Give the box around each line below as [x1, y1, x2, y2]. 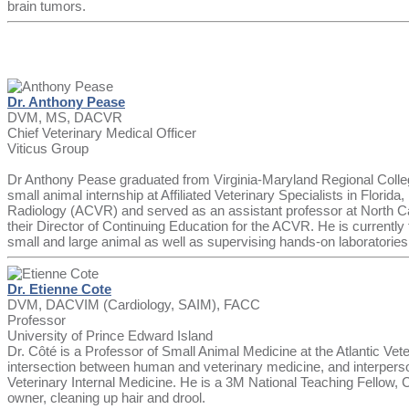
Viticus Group [7, 141, 89, 157]
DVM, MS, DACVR [7, 110, 122, 126]
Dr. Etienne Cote [7, 281, 111, 298]
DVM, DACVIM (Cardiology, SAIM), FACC [7, 297, 260, 313]
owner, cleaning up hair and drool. [7, 390, 205, 406]
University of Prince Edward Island [7, 328, 213, 344]
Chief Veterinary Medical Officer [7, 125, 196, 142]
